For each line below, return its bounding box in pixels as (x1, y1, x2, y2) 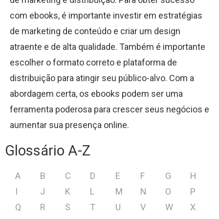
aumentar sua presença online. (10, 120, 129, 130)
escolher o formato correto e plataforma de (10, 57, 177, 67)
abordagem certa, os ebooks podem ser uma (10, 88, 183, 99)
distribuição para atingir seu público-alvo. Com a (10, 73, 194, 83)
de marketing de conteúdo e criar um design (10, 26, 180, 36)
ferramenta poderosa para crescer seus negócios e (10, 104, 209, 114)
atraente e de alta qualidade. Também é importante (10, 42, 205, 52)
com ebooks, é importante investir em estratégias (10, 10, 202, 21)
